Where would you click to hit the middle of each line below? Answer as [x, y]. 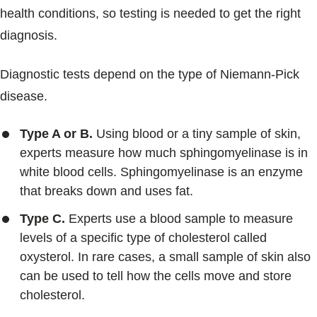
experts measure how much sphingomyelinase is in [164, 153]
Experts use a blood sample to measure [179, 219]
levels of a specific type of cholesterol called [143, 238]
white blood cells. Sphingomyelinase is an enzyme [161, 172]
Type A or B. [56, 134]
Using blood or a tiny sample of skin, [197, 134]
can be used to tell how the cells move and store [156, 276]
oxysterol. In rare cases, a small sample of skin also [165, 257]
